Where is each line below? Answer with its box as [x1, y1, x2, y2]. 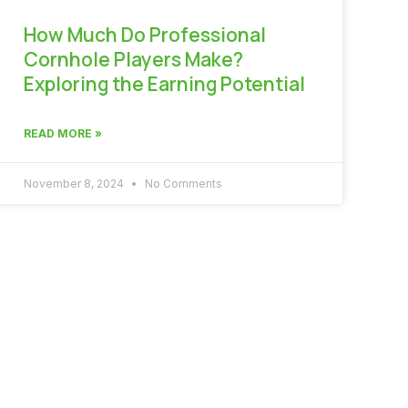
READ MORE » [24, 126, 102, 140]
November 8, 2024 [24, 176, 127, 190]
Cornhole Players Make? [24, 46, 243, 72]
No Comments [142, 176, 222, 190]
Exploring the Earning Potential [24, 70, 305, 97]
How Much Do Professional [24, 21, 266, 47]
